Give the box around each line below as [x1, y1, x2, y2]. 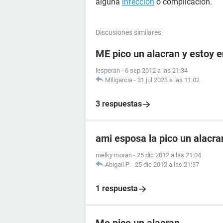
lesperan [96, 67, 120, 74]
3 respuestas [96, 99, 142, 109]
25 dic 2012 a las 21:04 [137, 151, 201, 159]
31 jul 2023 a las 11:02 [137, 76, 200, 84]
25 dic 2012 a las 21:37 [135, 161, 199, 168]
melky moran [96, 151, 132, 159]
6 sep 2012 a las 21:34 [125, 67, 188, 74]
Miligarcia [105, 76, 132, 84]
